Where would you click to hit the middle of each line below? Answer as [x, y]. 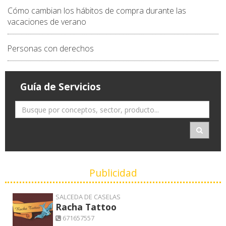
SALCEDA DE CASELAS [88, 197]
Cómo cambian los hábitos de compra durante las [97, 11]
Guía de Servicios [61, 87]
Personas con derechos [51, 49]
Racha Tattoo [86, 207]
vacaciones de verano [47, 22]
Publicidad [113, 173]
